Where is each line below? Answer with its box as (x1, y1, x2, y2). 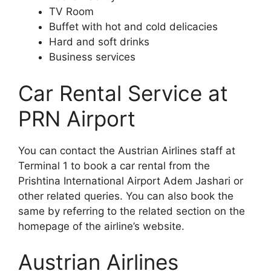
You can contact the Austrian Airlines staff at (18, 144, 235, 157)
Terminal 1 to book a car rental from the (18, 159, 210, 172)
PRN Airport (18, 105, 135, 131)
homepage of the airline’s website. (18, 220, 184, 232)
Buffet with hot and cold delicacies (49, 21, 221, 33)
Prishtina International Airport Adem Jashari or (18, 174, 243, 187)
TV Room (49, 5, 94, 18)
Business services (49, 51, 135, 64)
